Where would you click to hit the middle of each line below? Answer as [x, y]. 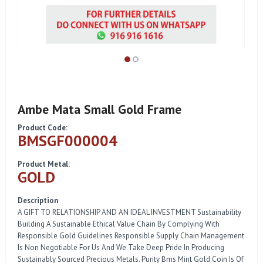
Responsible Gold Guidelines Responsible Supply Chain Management [131, 236]
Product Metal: [44, 164]
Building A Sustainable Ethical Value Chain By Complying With [119, 224]
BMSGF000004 [68, 141]
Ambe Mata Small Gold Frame [100, 109]
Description [38, 201]
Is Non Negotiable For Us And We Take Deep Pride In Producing [121, 248]
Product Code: [43, 128]
